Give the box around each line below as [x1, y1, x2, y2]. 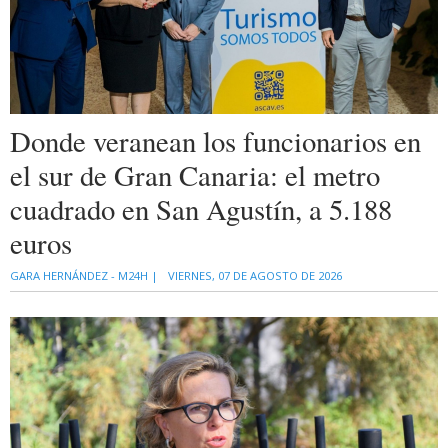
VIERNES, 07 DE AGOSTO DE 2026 [168, 268, 342, 284]
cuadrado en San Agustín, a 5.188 [10, 190, 392, 229]
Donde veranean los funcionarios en [10, 122, 421, 161]
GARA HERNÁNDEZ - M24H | [10, 268, 158, 284]
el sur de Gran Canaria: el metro [10, 156, 380, 195]
